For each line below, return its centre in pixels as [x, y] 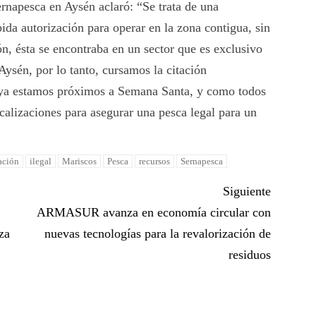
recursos [155, 162]
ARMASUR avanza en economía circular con [153, 213]
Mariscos [80, 162]
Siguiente [247, 192]
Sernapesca [202, 162]
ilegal [41, 162]
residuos [249, 255]
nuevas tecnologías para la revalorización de [157, 234]
